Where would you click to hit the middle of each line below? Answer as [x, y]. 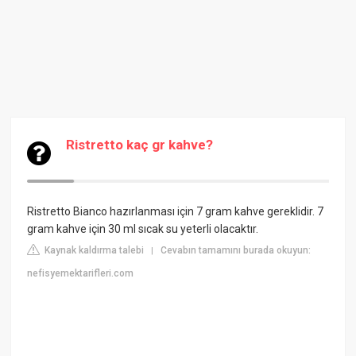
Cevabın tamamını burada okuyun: [236, 250]
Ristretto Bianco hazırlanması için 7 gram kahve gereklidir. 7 [176, 211]
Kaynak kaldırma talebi [93, 250]
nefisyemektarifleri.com [81, 273]
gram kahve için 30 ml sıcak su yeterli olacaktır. [143, 229]
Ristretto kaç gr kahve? [140, 145]
